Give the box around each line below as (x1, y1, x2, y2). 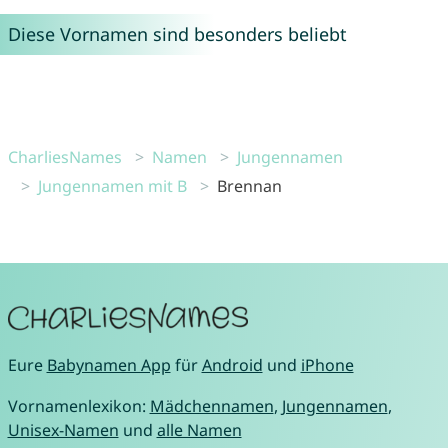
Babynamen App (46, 354, 171, 377)
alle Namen (156, 419, 242, 442)
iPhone (300, 354, 354, 377)
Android (201, 354, 263, 377)
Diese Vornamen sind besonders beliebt (7, 22, 347, 47)
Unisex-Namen (7, 419, 119, 442)
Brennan (216, 175, 282, 198)
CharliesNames (7, 146, 122, 169)
